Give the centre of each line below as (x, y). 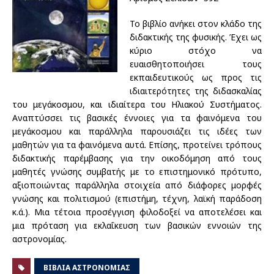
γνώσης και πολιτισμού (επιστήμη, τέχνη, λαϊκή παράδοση (137, 198)
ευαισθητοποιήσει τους (196, 64)
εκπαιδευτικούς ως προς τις (196, 77)
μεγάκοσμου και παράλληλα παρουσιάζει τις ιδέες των (137, 131)
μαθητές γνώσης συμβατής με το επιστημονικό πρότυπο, (137, 172)
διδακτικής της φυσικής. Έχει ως (196, 37)
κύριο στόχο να (196, 50)
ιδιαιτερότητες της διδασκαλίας (196, 91)
